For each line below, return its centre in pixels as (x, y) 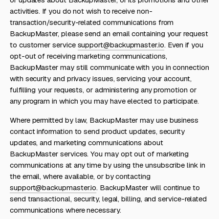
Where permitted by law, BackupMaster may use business (104, 120)
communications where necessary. (66, 210)
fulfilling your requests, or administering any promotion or (103, 90)
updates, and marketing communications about (87, 142)
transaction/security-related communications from (92, 22)
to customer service (44, 45)
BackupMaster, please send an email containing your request (109, 33)
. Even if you (184, 45)
